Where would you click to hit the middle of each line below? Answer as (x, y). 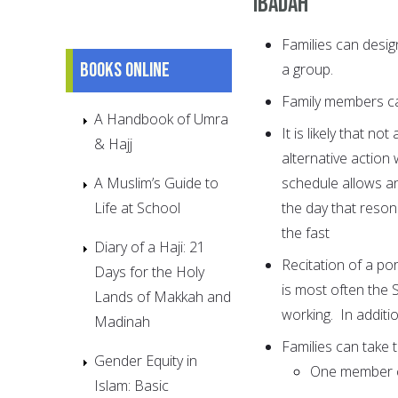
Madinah (122, 321)
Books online (125, 70)
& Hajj (113, 143)
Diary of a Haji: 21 (150, 247)
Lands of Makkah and (163, 296)
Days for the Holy (149, 271)
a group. (307, 69)
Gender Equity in (146, 360)
